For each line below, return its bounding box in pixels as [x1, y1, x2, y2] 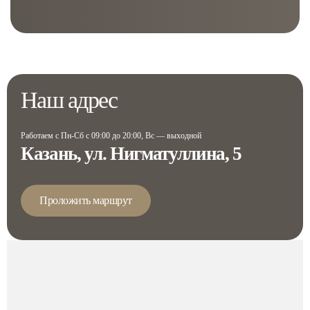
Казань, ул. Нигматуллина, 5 [21, 143, 241, 164]
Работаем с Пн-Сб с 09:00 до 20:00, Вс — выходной [21, 130, 201, 140]
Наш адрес [21, 86, 118, 113]
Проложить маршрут [39, 194, 132, 206]
